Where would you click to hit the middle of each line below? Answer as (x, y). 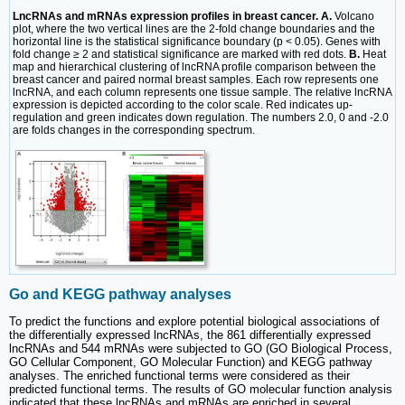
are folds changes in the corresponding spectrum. (134, 130)
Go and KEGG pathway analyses (120, 294)
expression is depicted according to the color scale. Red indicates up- (183, 104)
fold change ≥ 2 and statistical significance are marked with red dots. (181, 54)
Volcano (353, 16)
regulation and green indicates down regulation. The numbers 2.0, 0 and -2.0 (201, 117)
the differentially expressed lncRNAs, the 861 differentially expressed (190, 335)
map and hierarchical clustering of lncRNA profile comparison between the (194, 66)
